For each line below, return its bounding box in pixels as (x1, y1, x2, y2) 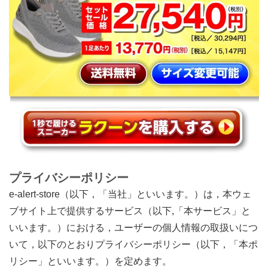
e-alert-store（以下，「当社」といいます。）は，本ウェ (9, 188, 251, 199)
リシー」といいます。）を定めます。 (9, 255, 172, 266)
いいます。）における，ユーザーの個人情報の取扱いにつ (9, 222, 258, 233)
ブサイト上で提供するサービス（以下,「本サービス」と (9, 205, 251, 216)
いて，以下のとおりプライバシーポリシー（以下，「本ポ (9, 239, 258, 249)
